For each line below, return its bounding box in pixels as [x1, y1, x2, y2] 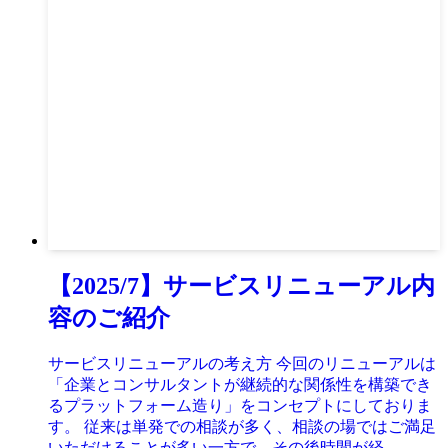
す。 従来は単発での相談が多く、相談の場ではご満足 [48, 417, 436, 435]
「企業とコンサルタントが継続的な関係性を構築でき [48, 375, 432, 393]
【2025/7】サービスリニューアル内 [48, 272, 435, 299]
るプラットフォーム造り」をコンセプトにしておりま [48, 396, 432, 414]
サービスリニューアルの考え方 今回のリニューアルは [48, 354, 436, 372]
